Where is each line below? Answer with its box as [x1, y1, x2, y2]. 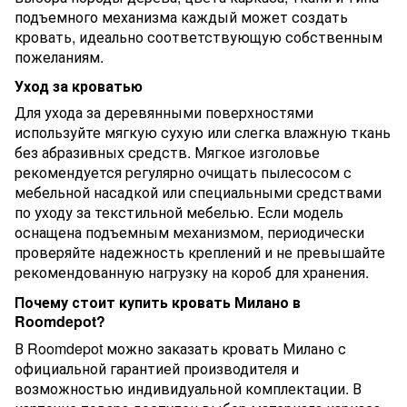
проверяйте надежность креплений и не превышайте [15, 242, 385, 263]
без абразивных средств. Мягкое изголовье [15, 142, 320, 164]
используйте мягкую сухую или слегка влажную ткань [15, 122, 391, 144]
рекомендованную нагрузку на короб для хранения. [15, 262, 369, 283]
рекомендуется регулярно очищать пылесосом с [15, 162, 352, 184]
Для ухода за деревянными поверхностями [15, 102, 313, 124]
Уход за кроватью [15, 75, 143, 97]
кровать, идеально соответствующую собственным [15, 26, 382, 48]
